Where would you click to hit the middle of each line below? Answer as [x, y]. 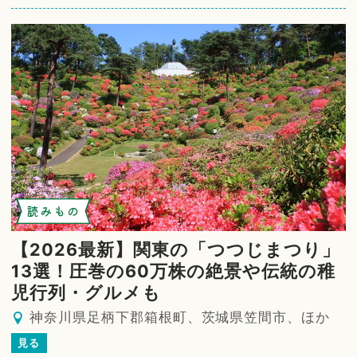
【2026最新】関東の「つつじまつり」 [176, 249]
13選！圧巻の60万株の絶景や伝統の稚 [173, 271]
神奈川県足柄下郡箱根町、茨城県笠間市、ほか [180, 317]
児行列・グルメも [86, 292]
